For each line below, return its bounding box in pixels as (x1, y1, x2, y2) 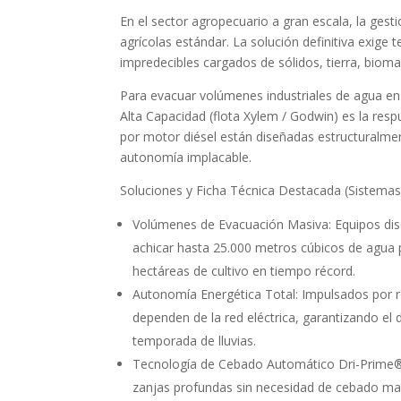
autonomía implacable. (120, 149, 252, 166)
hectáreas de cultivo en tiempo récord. (132, 262, 356, 280)
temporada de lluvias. (132, 332, 257, 350)
